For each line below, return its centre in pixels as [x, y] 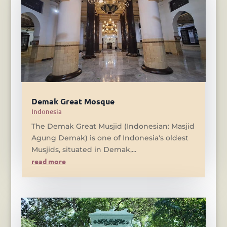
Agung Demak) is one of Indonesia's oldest [110, 138]
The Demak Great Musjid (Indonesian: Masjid [113, 126]
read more [48, 161]
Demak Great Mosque [73, 101]
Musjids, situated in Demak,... [84, 149]
